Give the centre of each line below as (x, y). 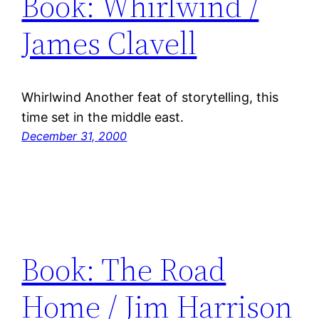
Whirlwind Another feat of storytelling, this (150, 98)
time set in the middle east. (103, 117)
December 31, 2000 (74, 136)
